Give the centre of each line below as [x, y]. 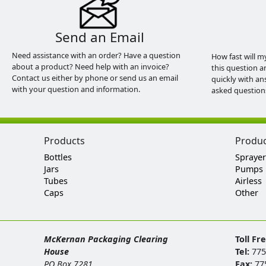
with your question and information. [76, 89]
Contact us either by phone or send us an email [95, 78]
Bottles [58, 157]
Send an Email [100, 37]
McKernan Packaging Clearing [106, 239]
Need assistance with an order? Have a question [96, 55]
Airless [249, 181]
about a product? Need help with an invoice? [91, 66]
